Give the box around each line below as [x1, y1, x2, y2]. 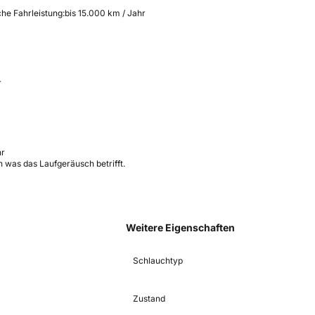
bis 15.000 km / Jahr [65, 7, 146, 18]
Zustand [133, 292, 165, 304]
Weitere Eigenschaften [126, 221, 235, 233]
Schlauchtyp [133, 255, 183, 266]
